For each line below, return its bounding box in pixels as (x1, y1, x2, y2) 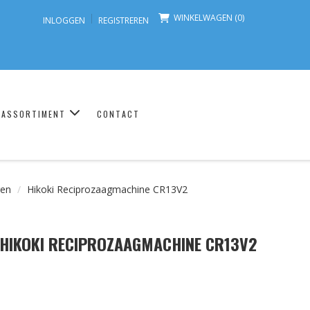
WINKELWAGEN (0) (173, 12, 244, 24)
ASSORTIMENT (1, 108, 69, 120)
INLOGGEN (42, 14, 85, 26)
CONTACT (97, 108, 140, 120)
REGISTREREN (98, 14, 149, 26)
